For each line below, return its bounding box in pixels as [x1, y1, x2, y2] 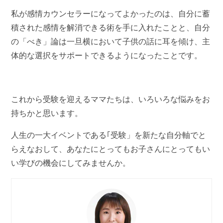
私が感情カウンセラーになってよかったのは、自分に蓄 [11, 9, 211, 18]
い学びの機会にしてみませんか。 [11, 158, 131, 167]
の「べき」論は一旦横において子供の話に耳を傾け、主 [11, 37, 211, 46]
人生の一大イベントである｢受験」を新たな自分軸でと [11, 130, 207, 139]
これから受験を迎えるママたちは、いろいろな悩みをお [11, 95, 211, 104]
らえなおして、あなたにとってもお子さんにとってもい [11, 144, 211, 153]
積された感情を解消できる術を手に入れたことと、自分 [11, 23, 211, 32]
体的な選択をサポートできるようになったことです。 [11, 51, 203, 60]
